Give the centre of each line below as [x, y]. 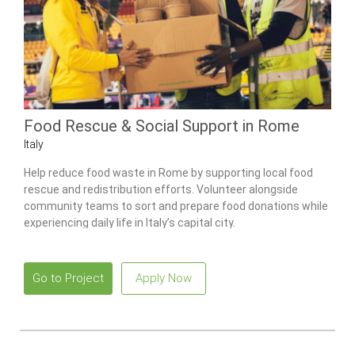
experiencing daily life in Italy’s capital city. [130, 223]
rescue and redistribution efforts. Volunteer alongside [161, 190]
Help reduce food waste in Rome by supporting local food [168, 173]
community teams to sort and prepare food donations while [176, 206]
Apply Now [164, 279]
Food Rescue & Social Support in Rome [162, 126]
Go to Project [68, 279]
